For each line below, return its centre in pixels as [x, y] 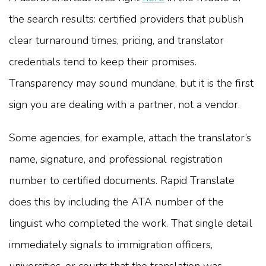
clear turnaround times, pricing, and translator [116, 40]
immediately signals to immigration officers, [111, 244]
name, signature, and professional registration [116, 159]
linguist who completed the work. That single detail [131, 223]
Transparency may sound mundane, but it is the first [131, 83]
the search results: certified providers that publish [126, 19]
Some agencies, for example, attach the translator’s [130, 137]
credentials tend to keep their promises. [103, 61]
